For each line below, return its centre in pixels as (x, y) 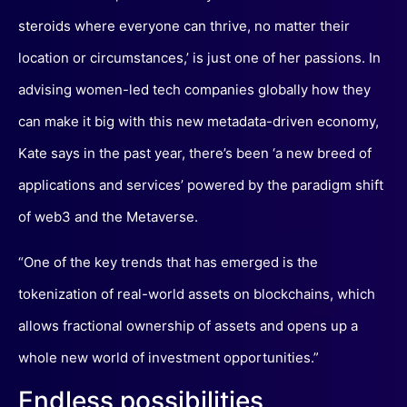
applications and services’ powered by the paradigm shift (201, 185)
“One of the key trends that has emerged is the (168, 262)
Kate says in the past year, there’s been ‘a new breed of (195, 154)
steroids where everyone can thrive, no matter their (184, 26)
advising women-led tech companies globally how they (194, 90)
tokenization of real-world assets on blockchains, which (197, 293)
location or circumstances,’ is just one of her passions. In (199, 58)
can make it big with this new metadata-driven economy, (199, 122)
